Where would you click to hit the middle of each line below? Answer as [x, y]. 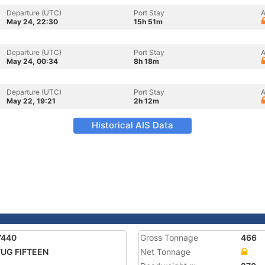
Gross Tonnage [169, 237]
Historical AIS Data [132, 125]
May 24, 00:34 [32, 61]
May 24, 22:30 [32, 22]
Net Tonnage [165, 252]
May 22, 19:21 [31, 101]
